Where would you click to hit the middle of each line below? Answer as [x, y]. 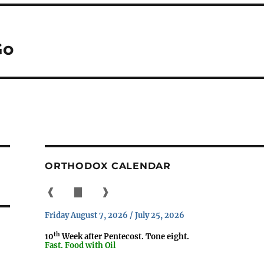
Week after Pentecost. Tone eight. [125, 237]
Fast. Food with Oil [80, 245]
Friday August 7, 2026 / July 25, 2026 [115, 215]
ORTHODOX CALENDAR [108, 166]
